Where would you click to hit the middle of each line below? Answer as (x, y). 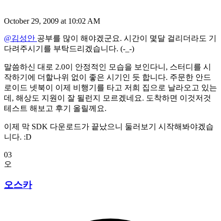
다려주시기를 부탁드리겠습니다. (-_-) (69, 48)
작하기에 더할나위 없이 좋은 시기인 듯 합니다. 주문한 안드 (108, 77)
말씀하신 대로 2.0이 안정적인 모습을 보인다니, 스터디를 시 (108, 67)
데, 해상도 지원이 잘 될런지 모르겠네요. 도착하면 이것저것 (108, 98)
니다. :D (18, 137)
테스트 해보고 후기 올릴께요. (55, 108)
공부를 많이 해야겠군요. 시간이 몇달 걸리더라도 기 (127, 38)
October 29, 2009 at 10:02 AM (52, 21)
